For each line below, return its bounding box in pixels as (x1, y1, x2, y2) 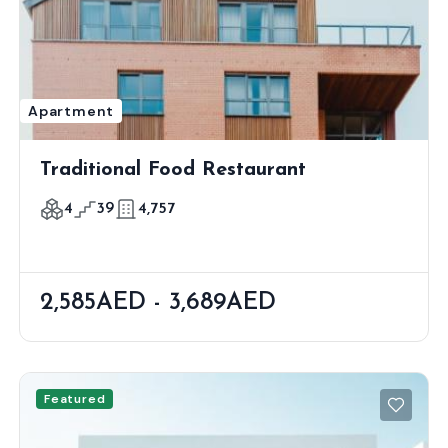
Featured (44, 391, 106, 408)
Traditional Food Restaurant (40, 160, 306, 181)
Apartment (28, 102, 115, 121)
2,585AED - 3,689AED (40, 291, 276, 316)
